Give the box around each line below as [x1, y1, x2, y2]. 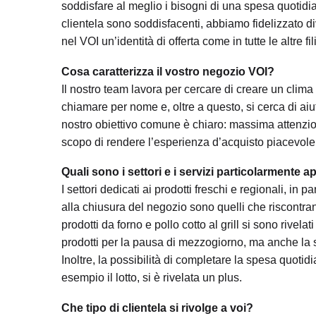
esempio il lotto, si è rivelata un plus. [61, 272, 242, 284]
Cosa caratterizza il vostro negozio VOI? [61, 65, 274, 78]
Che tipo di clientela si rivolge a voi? [61, 301, 253, 314]
